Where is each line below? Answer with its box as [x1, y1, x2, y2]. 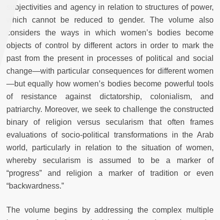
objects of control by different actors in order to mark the [6, 41, 214, 50]
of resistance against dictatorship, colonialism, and [6, 92, 214, 101]
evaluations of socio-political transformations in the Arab [6, 130, 214, 139]
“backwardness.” [6, 181, 64, 190]
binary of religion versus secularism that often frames [6, 117, 214, 126]
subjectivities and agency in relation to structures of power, [6, 2, 214, 11]
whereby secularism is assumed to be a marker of [6, 156, 214, 165]
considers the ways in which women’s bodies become [6, 28, 214, 37]
